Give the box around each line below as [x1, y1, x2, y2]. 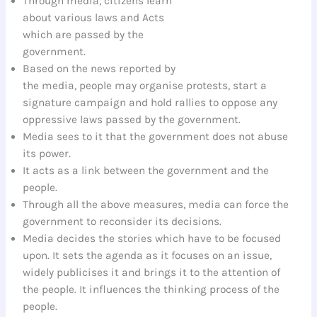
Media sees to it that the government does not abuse [23, 129, 289, 143]
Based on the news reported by [23, 62, 176, 75]
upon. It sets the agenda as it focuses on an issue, [23, 248, 272, 262]
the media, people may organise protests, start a [23, 79, 267, 92]
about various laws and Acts [23, 11, 165, 24]
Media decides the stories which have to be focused [23, 231, 282, 245]
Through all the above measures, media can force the [23, 197, 289, 211]
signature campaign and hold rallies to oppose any [23, 96, 278, 109]
